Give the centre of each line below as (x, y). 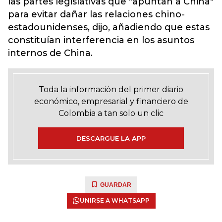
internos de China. (50, 53)
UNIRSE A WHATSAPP (114, 200)
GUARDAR (116, 185)
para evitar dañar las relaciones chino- (96, 14)
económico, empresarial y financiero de (111, 101)
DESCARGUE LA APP (111, 138)
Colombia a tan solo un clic (111, 113)
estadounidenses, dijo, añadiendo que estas (109, 27)
